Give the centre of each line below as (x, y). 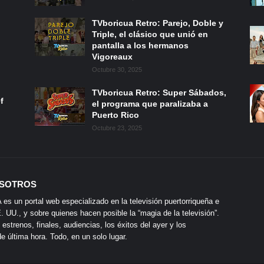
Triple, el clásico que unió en (150, 34)
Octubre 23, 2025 (117, 128)
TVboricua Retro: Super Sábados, (159, 93)
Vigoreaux (112, 57)
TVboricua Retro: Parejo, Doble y (158, 23)
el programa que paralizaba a (150, 104)
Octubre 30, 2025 (117, 70)
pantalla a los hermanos (140, 46)
